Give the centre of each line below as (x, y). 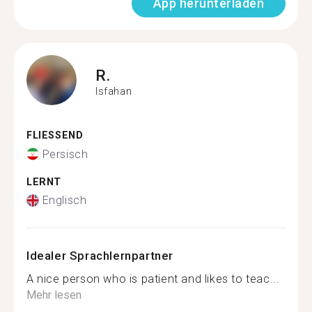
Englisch (64, 200)
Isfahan (114, 91)
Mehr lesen (54, 295)
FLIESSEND (51, 135)
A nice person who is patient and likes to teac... (153, 279)
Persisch (65, 154)
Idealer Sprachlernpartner (100, 256)
